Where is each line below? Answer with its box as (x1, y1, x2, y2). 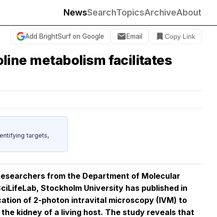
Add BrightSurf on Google (25, 32, 104, 40)
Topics (116, 7, 144, 17)
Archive (144, 7, 176, 17)
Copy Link (165, 32, 195, 40)
